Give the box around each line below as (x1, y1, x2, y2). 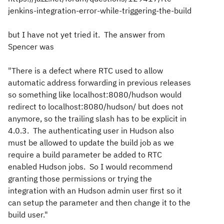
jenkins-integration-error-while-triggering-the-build (8, 5, 191, 15)
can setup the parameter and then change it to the (8, 197, 190, 207)
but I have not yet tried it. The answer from (8, 29, 165, 39)
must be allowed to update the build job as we (8, 137, 174, 147)
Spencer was (8, 41, 54, 51)
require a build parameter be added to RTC (8, 149, 162, 159)
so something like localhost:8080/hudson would (8, 89, 181, 99)
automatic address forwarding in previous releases (8, 77, 191, 87)
